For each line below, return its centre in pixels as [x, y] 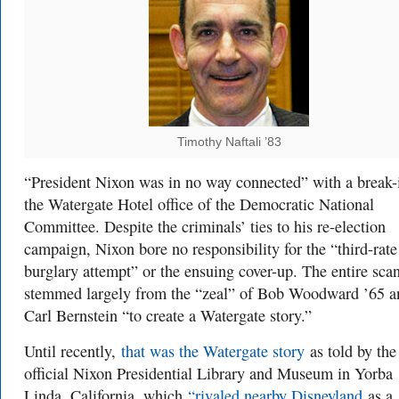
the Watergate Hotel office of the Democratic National [199, 204]
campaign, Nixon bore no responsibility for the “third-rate [211, 248]
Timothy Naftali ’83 [229, 142]
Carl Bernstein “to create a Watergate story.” [168, 315]
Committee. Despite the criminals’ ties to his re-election [205, 226]
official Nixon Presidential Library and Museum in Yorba [208, 373]
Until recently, [73, 351]
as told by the [350, 351]
